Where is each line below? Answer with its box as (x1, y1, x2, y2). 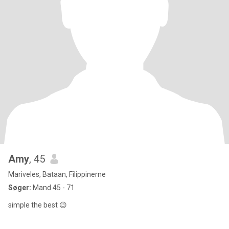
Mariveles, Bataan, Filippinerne (8, 170, 106, 178)
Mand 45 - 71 (31, 184, 75, 192)
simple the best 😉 (8, 201, 67, 209)
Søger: (8, 184, 31, 192)
